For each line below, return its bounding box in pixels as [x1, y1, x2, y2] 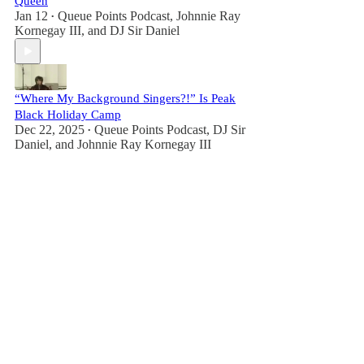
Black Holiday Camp [15, 108, 121, 121]
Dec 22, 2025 [15, 123, 84, 136]
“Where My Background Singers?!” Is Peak [15, 92, 236, 105]
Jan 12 [15, 9, 48, 23]
